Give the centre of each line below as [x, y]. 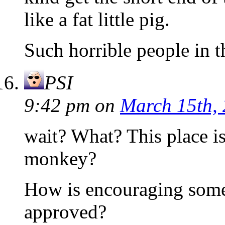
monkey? [60, 159]
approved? [65, 212]
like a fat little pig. [97, 20]
